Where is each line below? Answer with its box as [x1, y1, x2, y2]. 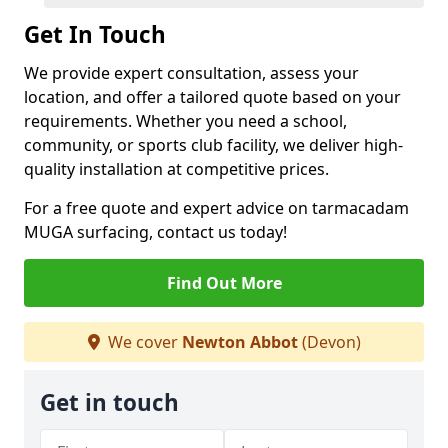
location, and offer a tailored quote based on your [24, 86, 401, 108]
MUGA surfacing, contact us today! [24, 221, 287, 243]
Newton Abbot [181, 331, 298, 353]
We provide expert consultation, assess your [24, 62, 359, 84]
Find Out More [166, 272, 282, 294]
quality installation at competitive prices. [24, 158, 329, 180]
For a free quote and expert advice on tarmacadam [24, 197, 409, 219]
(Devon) [297, 331, 361, 353]
